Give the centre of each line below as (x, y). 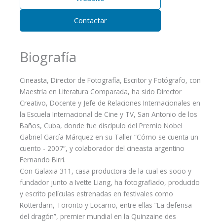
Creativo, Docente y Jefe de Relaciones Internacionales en (110, 103)
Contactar (90, 20)
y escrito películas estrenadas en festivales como (96, 193)
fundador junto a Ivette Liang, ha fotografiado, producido (110, 182)
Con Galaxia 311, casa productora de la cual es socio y (106, 171)
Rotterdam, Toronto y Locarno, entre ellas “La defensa (106, 205)
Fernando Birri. (43, 159)
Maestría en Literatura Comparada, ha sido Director (101, 91)
